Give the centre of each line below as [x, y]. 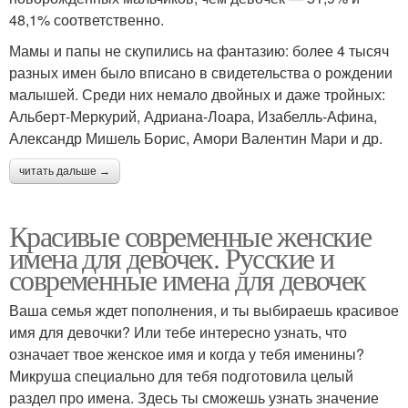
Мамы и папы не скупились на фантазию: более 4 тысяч [199, 50]
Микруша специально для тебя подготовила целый [181, 375]
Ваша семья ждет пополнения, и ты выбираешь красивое [204, 310]
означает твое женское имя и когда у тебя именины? [187, 353]
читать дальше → [65, 171]
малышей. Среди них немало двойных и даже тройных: [197, 94]
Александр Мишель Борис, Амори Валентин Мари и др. [196, 138]
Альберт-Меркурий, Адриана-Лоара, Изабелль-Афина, [193, 116]
